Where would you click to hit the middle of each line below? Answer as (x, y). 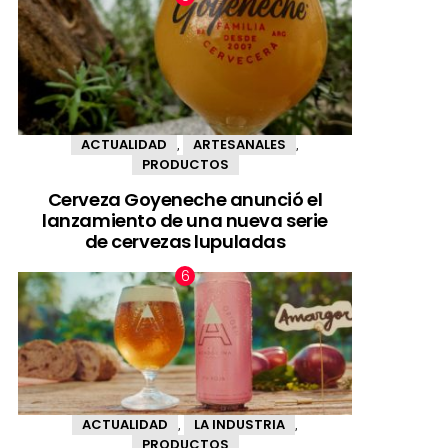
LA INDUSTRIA (239, 425)
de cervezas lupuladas (185, 241)
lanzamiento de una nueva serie (185, 220)
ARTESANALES (239, 145)
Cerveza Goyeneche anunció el (185, 199)
